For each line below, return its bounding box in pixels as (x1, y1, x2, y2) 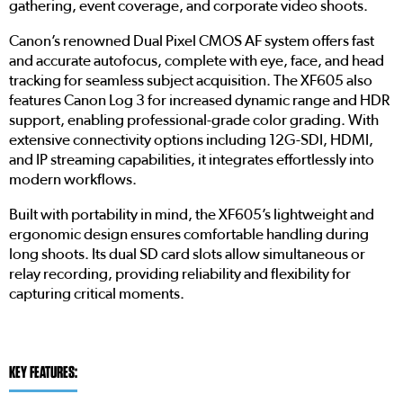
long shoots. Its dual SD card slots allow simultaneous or (9, 246, 365, 263)
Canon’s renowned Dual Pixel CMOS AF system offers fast (9, 33, 374, 49)
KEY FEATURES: (9, 362, 77, 382)
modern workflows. (9, 172, 137, 188)
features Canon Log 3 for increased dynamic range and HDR (9, 93, 390, 109)
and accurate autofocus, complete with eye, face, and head (9, 53, 384, 69)
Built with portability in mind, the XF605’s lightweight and (9, 207, 374, 223)
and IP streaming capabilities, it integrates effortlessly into (9, 152, 374, 168)
